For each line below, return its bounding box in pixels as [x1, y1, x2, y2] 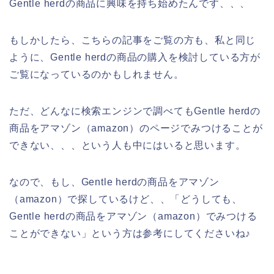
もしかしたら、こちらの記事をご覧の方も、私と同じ [9, 34, 256, 45]
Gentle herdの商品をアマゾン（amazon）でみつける [9, 210, 257, 221]
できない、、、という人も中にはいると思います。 [9, 139, 246, 150]
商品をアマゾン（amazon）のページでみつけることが [9, 122, 263, 133]
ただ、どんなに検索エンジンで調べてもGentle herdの [9, 105, 261, 116]
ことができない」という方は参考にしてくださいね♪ [9, 228, 251, 239]
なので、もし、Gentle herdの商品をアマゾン [9, 176, 220, 187]
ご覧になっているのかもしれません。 [9, 68, 184, 80]
